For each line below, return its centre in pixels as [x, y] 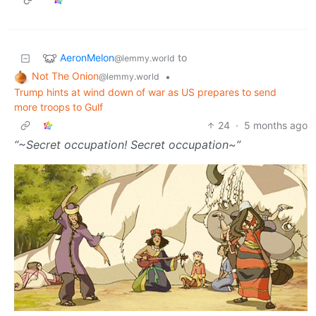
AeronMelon [87, 57]
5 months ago [276, 126]
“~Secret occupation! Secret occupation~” [127, 145]
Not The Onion [65, 76]
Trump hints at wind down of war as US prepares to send [145, 92]
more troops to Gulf [59, 107]
